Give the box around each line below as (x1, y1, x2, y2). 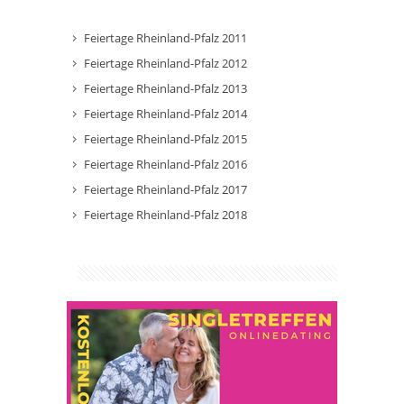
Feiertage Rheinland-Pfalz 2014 (84, 106, 247, 122)
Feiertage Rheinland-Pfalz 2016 (84, 156, 247, 172)
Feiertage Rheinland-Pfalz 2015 (84, 131, 247, 147)
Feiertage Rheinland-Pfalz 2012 (84, 55, 247, 71)
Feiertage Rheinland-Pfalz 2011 (84, 30, 247, 46)
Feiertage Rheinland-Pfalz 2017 (84, 181, 247, 197)
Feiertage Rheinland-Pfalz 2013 (84, 80, 247, 96)
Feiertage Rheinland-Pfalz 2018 (84, 207, 247, 223)
